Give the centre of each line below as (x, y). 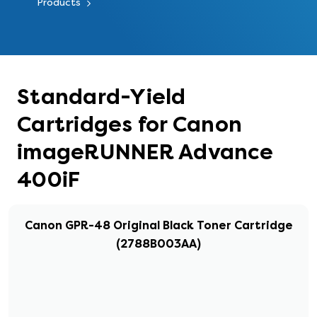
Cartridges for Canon (129, 125)
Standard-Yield (102, 97)
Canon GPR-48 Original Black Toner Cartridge (158, 225)
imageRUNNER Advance (145, 152)
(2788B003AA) (158, 244)
